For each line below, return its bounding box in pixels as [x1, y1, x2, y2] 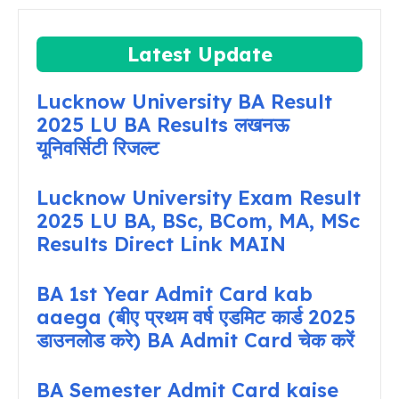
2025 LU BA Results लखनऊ [37, 112, 289, 138]
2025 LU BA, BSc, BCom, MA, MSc [37, 208, 360, 234]
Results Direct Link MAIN [37, 232, 292, 257]
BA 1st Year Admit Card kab [37, 281, 313, 307]
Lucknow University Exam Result [37, 185, 361, 211]
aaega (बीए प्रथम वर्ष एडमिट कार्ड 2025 [37, 305, 355, 330]
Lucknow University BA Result [37, 89, 332, 115]
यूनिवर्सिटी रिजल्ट [37, 135, 159, 161]
